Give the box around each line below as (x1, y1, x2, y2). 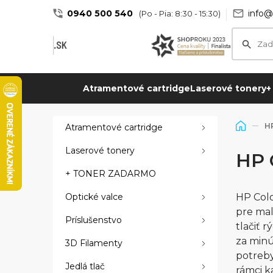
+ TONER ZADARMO (65, 168, 156, 179)
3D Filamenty (65, 237, 122, 249)
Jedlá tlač (65, 260, 105, 272)
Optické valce (65, 191, 123, 202)
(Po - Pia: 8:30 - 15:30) (139, 9, 221, 18)
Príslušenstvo (65, 214, 122, 225)
